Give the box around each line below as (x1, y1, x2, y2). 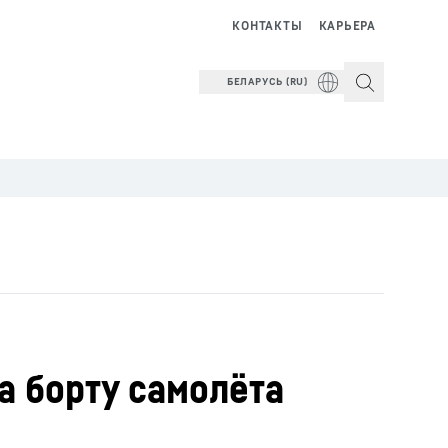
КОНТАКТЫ (232, 18, 303, 33)
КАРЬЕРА (318, 18, 376, 33)
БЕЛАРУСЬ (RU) (226, 75, 308, 87)
